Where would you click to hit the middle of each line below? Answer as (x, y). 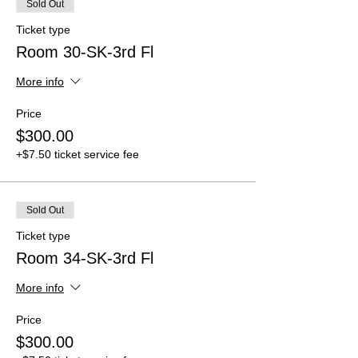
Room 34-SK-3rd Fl (85, 258)
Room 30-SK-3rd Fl (85, 52)
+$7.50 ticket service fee (78, 154)
